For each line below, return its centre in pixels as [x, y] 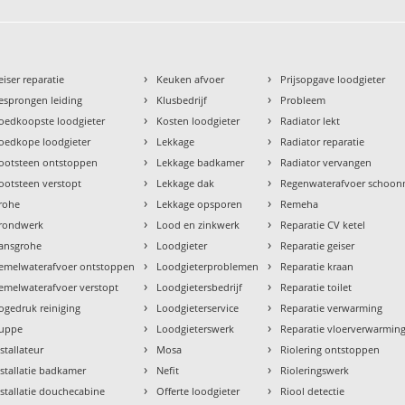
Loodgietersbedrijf [200, 287]
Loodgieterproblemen [208, 267]
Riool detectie [313, 391]
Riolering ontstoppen [330, 350]
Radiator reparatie [323, 142]
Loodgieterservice [198, 308]
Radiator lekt [311, 121]
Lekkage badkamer [201, 163]
